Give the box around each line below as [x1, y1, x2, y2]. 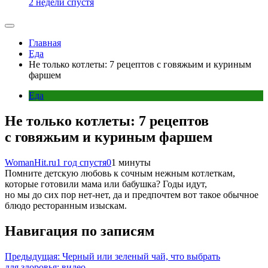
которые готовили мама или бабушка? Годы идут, [5, 178, 207, 189]
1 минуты [111, 157, 151, 167]
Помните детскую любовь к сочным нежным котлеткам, [5, 167, 235, 178]
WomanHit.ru [5, 157, 56, 167]
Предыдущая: [5, 251, 60, 261]
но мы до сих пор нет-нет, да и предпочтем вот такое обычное [5, 189, 258, 200]
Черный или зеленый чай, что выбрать [62, 251, 220, 261]
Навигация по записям [5, 223, 154, 239]
